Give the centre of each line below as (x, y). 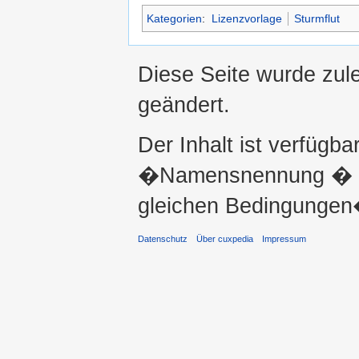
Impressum (284, 238)
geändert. (184, 105)
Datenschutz (163, 238)
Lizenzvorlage (246, 18)
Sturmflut (317, 18)
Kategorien (174, 18)
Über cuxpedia (225, 238)
